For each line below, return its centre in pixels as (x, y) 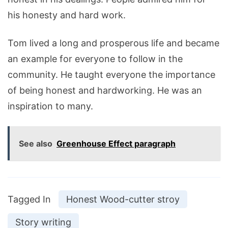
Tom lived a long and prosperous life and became (113, 43)
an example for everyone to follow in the (95, 59)
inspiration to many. (50, 106)
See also (36, 144)
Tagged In (29, 199)
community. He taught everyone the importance (111, 75)
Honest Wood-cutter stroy (123, 199)
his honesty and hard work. (68, 15)
